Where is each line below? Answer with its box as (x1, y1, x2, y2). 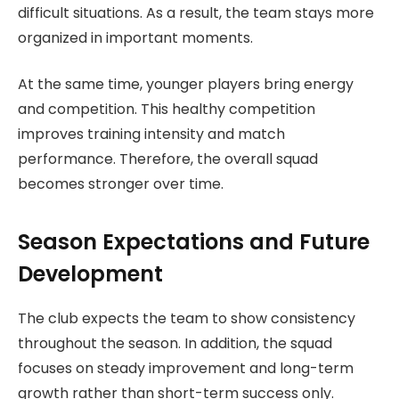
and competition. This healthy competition (18, 99, 315, 120)
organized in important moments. (18, 27, 253, 48)
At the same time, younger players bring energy (18, 74, 354, 95)
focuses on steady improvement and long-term (18, 357, 354, 379)
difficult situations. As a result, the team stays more (18, 2, 374, 23)
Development (18, 258, 163, 289)
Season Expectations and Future (18, 226, 370, 256)
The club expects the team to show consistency (18, 307, 355, 329)
